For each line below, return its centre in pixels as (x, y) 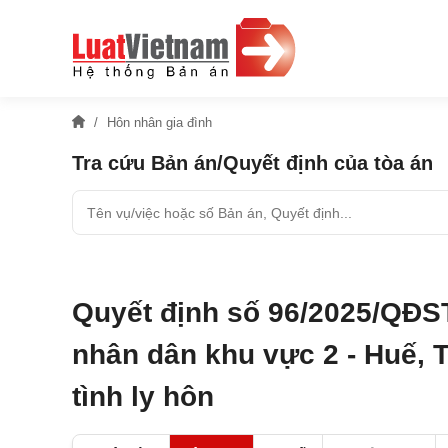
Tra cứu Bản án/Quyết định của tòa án (252, 163)
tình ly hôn (143, 396)
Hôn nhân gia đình (159, 122)
